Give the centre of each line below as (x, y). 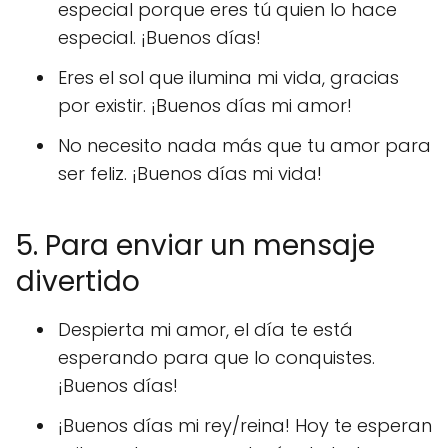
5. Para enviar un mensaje (195, 245)
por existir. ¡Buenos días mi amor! (205, 105)
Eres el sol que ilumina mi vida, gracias (228, 77)
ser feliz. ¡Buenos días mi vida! (190, 173)
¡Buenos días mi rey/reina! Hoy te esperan (245, 425)
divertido (78, 281)
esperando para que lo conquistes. (216, 357)
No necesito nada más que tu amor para (244, 145)
